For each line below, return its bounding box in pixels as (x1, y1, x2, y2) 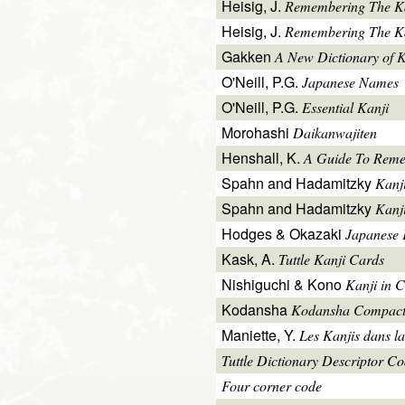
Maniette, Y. (221, 325, 299, 346)
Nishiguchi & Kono (221, 274, 345, 296)
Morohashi (221, 122, 293, 144)
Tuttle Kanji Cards (278, 250, 384, 269)
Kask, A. (221, 249, 278, 270)
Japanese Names (302, 72, 399, 92)
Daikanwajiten (293, 123, 377, 143)
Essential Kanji (302, 98, 389, 118)
